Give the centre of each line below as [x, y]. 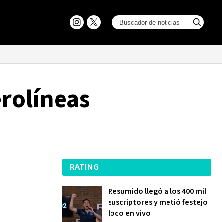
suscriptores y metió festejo [158, 202]
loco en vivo [129, 213]
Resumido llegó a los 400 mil [157, 191]
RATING [84, 167]
